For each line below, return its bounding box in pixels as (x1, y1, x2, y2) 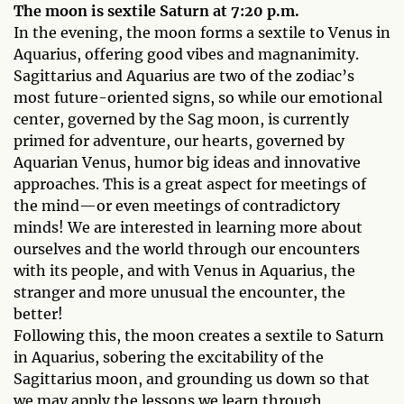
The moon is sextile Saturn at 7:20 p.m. (14, 2, 299, 20)
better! (14, 305, 63, 323)
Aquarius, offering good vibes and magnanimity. (14, 45, 359, 63)
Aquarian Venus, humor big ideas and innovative (14, 153, 361, 171)
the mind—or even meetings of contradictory (14, 197, 340, 215)
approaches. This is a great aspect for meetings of (14, 175, 366, 193)
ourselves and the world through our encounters (14, 240, 360, 258)
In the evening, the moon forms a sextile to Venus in (14, 23, 390, 41)
